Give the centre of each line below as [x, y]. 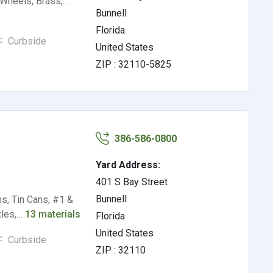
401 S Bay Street [132, 182]
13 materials [53, 214]
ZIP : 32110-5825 [134, 64]
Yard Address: [128, 165]
